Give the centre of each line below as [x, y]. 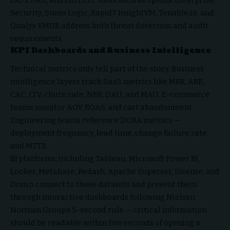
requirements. [37, 38]
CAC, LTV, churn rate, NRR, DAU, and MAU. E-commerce [110, 95]
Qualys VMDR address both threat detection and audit [109, 25]
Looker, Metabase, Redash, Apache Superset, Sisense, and [115, 172]
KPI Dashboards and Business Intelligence [111, 50]
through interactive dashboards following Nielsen [103, 197]
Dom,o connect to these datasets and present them [103, 185]
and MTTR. [29, 146]
